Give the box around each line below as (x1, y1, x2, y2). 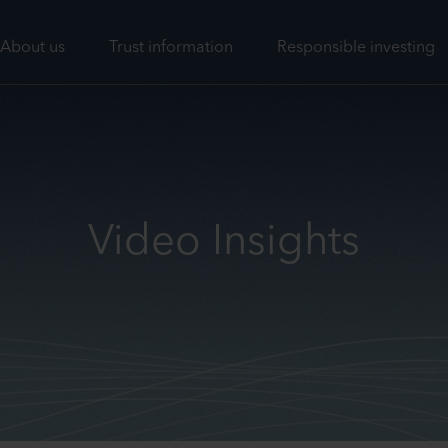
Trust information (108, 40, 233, 56)
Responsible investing (276, 40, 435, 56)
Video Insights (88, 222, 360, 264)
